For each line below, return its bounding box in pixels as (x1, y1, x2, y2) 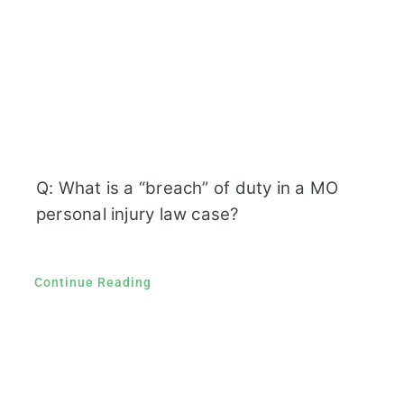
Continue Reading (33, 275, 151, 290)
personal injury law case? (35, 204, 239, 225)
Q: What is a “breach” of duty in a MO (35, 178, 339, 199)
